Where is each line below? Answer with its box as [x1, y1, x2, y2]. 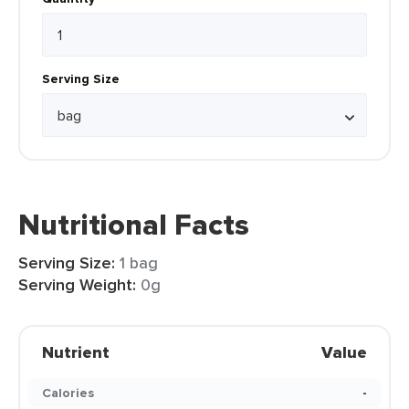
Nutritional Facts [18, 203, 249, 246]
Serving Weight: [18, 273, 136, 297]
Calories [42, 383, 94, 402]
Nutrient [42, 341, 110, 364]
